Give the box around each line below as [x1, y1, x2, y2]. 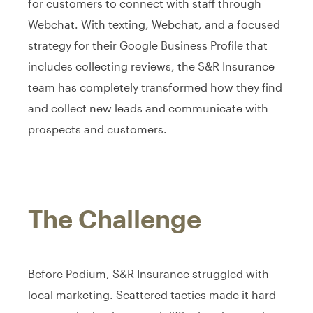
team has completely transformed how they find [28, 80, 282, 94]
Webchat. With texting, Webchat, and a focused [28, 17, 280, 31]
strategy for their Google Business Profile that [28, 38, 268, 52]
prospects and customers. [28, 122, 167, 136]
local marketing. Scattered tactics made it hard [28, 287, 276, 301]
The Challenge [28, 203, 201, 233]
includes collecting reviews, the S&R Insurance [28, 59, 275, 73]
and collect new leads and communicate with [28, 101, 268, 115]
